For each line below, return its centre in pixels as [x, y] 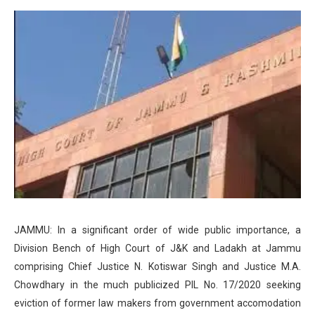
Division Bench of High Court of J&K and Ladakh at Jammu [157, 248]
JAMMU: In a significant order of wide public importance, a [157, 230]
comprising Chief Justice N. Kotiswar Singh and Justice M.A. [157, 266]
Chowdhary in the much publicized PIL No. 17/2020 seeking [157, 284]
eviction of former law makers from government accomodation [157, 303]
